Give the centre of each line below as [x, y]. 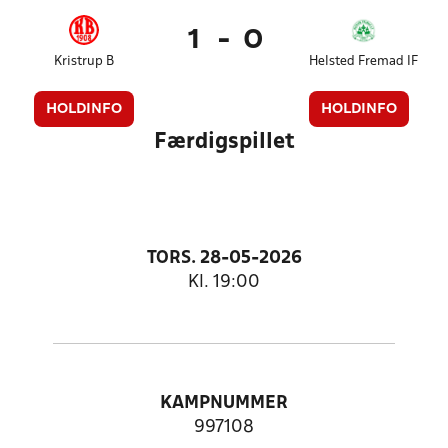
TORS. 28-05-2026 [224, 258]
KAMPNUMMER [224, 403]
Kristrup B [84, 61]
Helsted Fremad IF [364, 61]
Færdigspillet [224, 142]
